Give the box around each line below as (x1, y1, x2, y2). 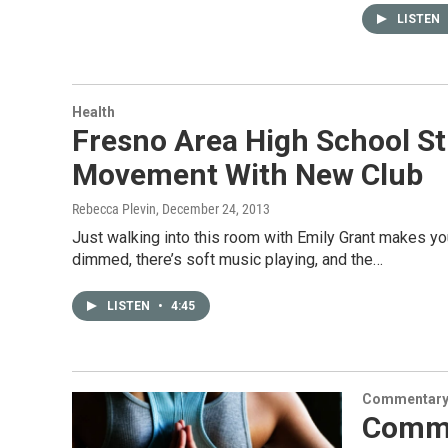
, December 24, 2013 (156, 201, 270, 217)
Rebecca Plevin (72, 201, 156, 217)
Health (72, 104, 115, 120)
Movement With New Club (72, 157, 423, 192)
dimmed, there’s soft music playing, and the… (72, 250, 383, 269)
